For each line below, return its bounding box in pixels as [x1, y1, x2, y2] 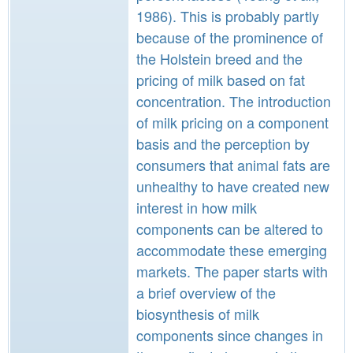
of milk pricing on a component [136, 112, 329, 132]
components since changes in [136, 325, 323, 345]
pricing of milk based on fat [136, 69, 305, 90]
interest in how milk [136, 197, 257, 217]
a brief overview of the [136, 282, 276, 303]
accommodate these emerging [136, 240, 327, 260]
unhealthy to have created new [136, 176, 329, 196]
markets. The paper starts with [136, 261, 328, 281]
